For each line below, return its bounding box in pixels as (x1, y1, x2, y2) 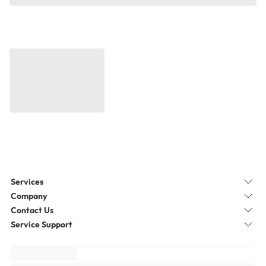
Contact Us (11, 205, 54, 216)
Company (11, 191, 47, 201)
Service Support (11, 219, 73, 230)
